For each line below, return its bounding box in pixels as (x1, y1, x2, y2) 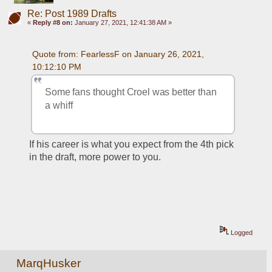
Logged (229, 229, 253, 237)
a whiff (45, 100, 73, 110)
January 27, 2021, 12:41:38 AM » (72, 18, 172, 26)
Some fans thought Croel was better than (45, 87, 217, 98)
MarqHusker (16, 257, 81, 270)
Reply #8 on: (32, 18, 73, 26)
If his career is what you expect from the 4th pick (29, 139, 234, 150)
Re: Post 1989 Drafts (27, 8, 117, 19)
